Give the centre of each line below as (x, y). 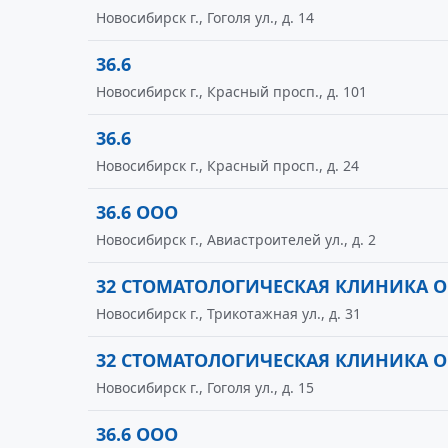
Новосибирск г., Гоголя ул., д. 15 (205, 387)
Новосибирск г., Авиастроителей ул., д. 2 (236, 239)
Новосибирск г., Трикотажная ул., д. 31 (228, 313)
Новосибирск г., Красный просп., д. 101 (231, 91)
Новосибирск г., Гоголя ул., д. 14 (205, 17)
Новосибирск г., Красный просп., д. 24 (227, 165)
